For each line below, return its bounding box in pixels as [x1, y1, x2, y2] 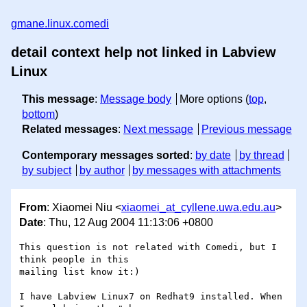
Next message [123, 123, 193, 135]
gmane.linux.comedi [11, 18, 109, 29]
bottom [22, 108, 55, 120]
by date [195, 149, 231, 161]
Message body [100, 93, 171, 105]
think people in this [19, 254, 134, 265]
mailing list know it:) [19, 267, 140, 278]
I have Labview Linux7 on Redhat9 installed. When [19, 291, 282, 302]
